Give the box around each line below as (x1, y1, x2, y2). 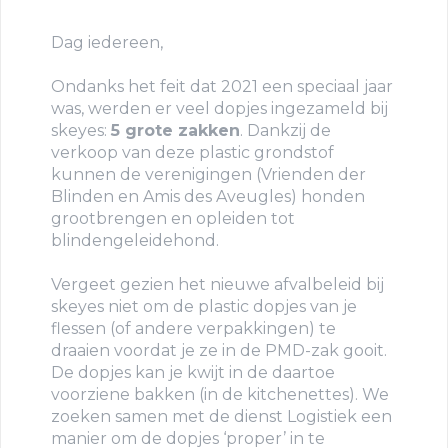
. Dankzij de (240, 120, 331, 140)
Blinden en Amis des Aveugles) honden (51, 186, 365, 206)
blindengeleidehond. (51, 230, 219, 250)
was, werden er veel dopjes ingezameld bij (51, 98, 388, 118)
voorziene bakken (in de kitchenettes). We (51, 384, 389, 404)
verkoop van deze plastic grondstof (51, 142, 334, 162)
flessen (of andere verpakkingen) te (51, 318, 336, 338)
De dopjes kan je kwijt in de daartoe (51, 362, 335, 382)
